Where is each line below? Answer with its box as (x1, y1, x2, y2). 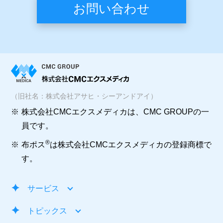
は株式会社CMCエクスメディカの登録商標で (50, 140, 212, 149)
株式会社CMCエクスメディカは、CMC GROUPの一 (21, 107, 210, 116)
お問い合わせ (73, 1, 150, 15)
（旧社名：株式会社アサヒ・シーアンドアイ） (11, 92, 158, 100)
